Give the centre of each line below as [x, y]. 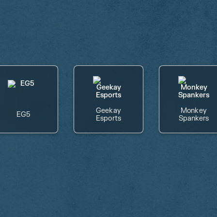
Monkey [194, 111]
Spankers [194, 118]
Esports [108, 118]
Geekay [108, 111]
